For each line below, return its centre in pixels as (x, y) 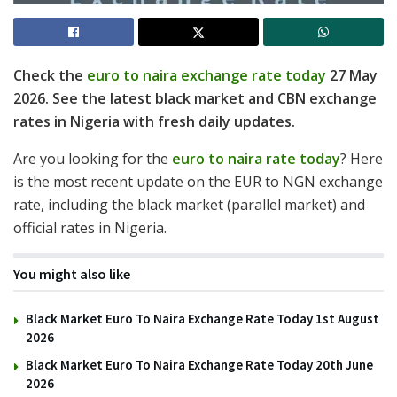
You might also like (72, 273)
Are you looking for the (93, 158)
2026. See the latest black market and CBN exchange (195, 98)
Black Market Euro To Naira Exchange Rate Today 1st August (202, 318)
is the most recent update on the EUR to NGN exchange (198, 181)
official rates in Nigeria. (90, 227)
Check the (50, 75)
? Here (362, 158)
